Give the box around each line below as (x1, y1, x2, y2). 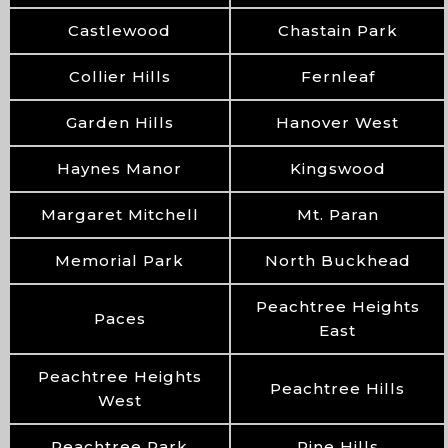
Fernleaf (300, 67, 375, 86)
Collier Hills (68, 67, 171, 86)
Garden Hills (65, 113, 174, 132)
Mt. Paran (296, 205, 379, 224)
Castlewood (68, 21, 171, 40)
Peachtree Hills (270, 379, 405, 398)
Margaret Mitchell (40, 205, 199, 224)
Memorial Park (55, 251, 184, 270)
